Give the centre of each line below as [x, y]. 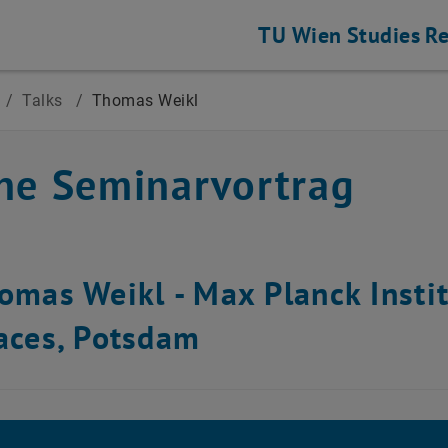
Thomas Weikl [145, 100]
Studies [383, 35]
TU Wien [300, 35]
